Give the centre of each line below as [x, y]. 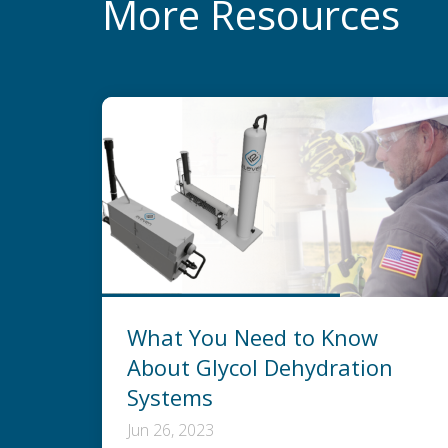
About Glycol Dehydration [260, 366]
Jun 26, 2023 [172, 429]
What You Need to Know [252, 336]
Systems [170, 396]
